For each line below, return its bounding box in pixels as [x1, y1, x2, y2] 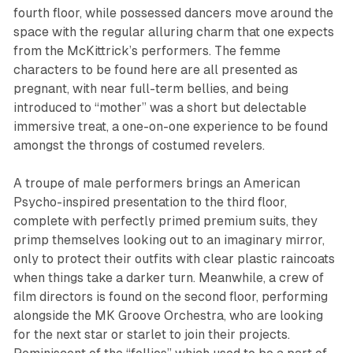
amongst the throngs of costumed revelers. [13, 137, 265, 153]
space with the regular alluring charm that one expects [13, 24, 334, 39]
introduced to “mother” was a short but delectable [13, 99, 307, 115]
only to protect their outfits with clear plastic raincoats [13, 251, 335, 266]
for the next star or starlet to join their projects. [13, 326, 290, 342]
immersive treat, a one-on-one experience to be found [13, 118, 328, 134]
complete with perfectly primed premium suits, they [13, 213, 318, 229]
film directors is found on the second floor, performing [13, 288, 328, 304]
